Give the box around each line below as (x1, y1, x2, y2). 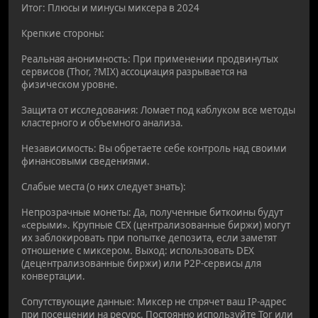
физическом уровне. (21, 77, 118, 91)
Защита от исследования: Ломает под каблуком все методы (21, 103, 295, 116)
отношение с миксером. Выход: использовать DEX (21, 243, 254, 257)
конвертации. (21, 269, 85, 283)
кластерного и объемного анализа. (21, 116, 183, 129)
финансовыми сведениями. (21, 154, 150, 168)
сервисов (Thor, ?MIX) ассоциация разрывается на (21, 65, 247, 78)
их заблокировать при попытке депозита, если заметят (21, 231, 277, 244)
